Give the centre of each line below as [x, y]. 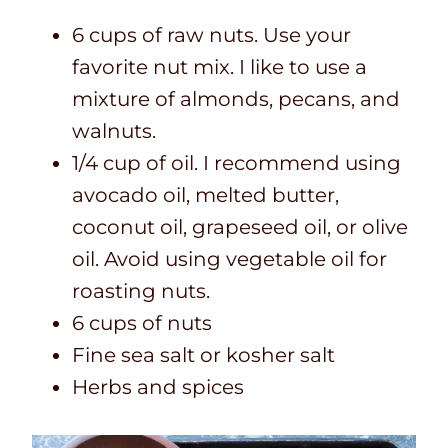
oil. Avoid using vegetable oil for [229, 259]
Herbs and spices [158, 387]
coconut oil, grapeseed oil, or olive [240, 227]
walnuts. [114, 131]
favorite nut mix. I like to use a [219, 67]
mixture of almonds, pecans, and [236, 99]
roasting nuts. [141, 291]
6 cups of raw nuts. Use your [211, 35]
